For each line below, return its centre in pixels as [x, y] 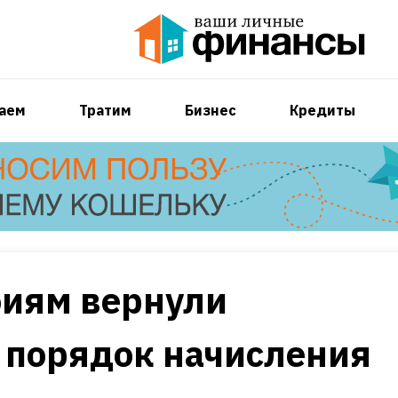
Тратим [105, 110]
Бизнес [210, 110]
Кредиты [322, 110]
